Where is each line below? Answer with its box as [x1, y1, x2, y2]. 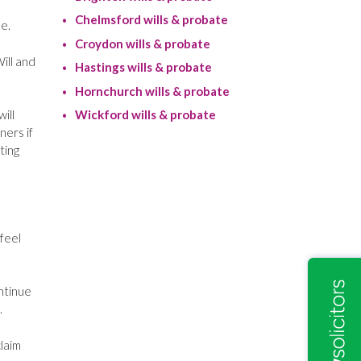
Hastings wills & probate [74, 60, 212, 75]
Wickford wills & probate [74, 107, 216, 122]
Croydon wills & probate [74, 35, 210, 51]
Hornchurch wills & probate [74, 83, 230, 98]
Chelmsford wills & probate [74, 12, 228, 27]
